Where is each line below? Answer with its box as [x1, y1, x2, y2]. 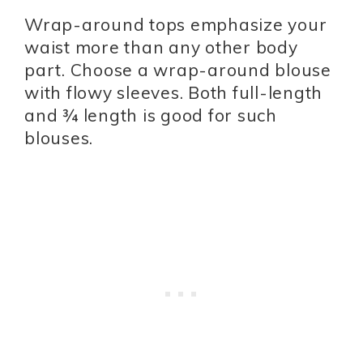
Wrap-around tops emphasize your [24, 14, 327, 36]
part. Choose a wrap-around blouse [24, 59, 331, 81]
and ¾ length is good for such [24, 105, 277, 126]
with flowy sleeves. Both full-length [24, 82, 322, 104]
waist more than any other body [24, 36, 298, 58]
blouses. [24, 127, 93, 149]
